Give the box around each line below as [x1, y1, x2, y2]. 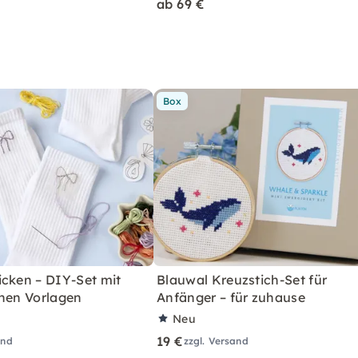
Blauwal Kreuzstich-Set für [157, 272, 328, 288]
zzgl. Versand [183, 335, 249, 347]
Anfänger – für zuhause [157, 289, 306, 305]
